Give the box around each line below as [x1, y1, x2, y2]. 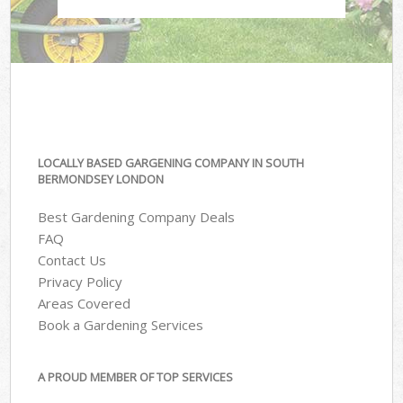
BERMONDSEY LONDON [38, 170, 165, 187]
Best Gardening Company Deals [38, 208, 236, 227]
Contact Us [38, 251, 107, 270]
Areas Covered [38, 294, 131, 313]
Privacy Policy [38, 273, 123, 291]
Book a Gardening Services [38, 316, 204, 335]
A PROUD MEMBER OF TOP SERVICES [38, 368, 234, 385]
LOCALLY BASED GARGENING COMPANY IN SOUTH [38, 154, 305, 171]
